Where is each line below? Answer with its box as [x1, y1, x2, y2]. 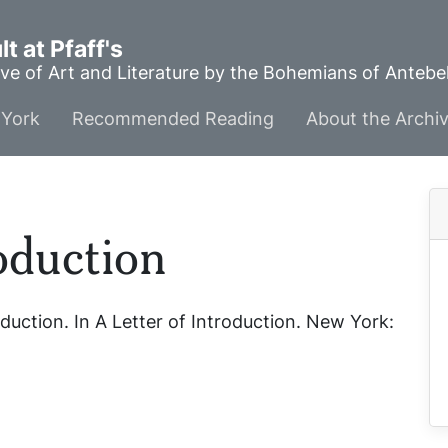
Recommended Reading [72, 106, 274, 131]
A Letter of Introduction [95, 309, 296, 334]
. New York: [296, 309, 394, 334]
